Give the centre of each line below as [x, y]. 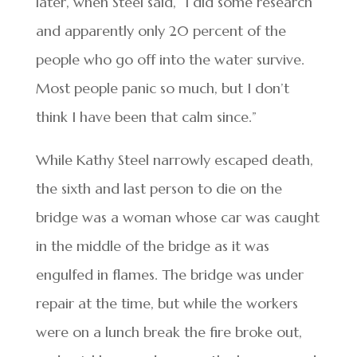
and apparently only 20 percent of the [161, 31]
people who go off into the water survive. [170, 60]
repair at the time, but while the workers [167, 304]
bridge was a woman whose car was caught [177, 218]
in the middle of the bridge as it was [152, 246]
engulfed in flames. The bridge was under [169, 275]
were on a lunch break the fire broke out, [169, 332]
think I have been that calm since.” [146, 117]
